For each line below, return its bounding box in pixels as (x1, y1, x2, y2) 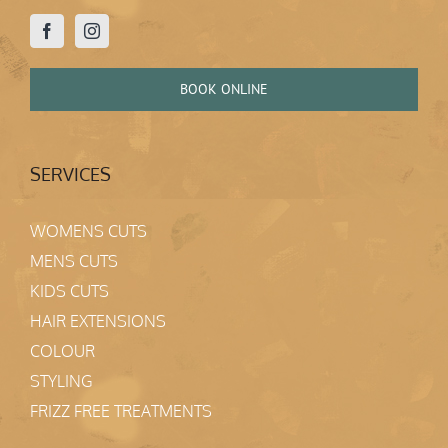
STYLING (30, 370, 92, 391)
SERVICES (30, 162, 111, 185)
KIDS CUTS (30, 280, 109, 301)
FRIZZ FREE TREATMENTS (30, 400, 212, 421)
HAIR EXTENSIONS (30, 310, 166, 331)
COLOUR (30, 340, 95, 361)
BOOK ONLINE (180, 79, 268, 98)
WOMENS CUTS (30, 220, 147, 241)
